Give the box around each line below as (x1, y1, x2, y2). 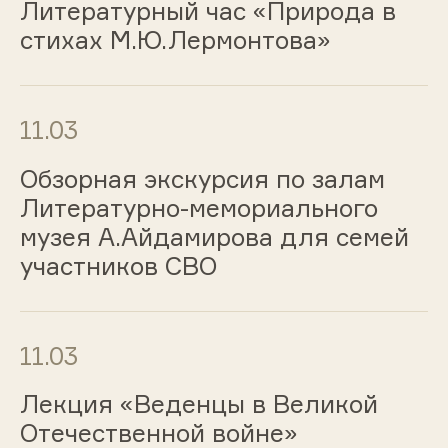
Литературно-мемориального (19, 192, 378, 223)
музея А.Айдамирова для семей (19, 221, 409, 252)
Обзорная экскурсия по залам (19, 163, 385, 194)
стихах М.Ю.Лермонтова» (19, 25, 331, 56)
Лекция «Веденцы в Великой (19, 389, 378, 420)
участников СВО (19, 250, 217, 281)
